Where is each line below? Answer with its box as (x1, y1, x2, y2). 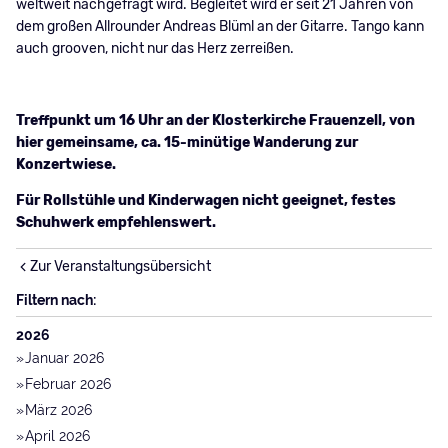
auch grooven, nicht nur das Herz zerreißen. (15, 40, 294, 57)
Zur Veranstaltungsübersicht (29, 258, 211, 275)
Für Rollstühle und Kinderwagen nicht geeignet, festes (15, 192, 396, 209)
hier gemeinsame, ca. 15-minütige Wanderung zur (15, 134, 358, 151)
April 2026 (25, 427, 91, 444)
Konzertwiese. (15, 156, 116, 173)
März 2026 (25, 402, 93, 419)
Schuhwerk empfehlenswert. (15, 214, 216, 231)
